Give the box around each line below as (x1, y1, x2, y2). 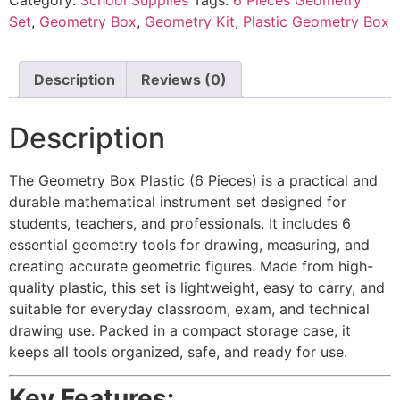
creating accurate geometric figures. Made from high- (9, 256, 373, 275)
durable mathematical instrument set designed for (9, 192, 346, 211)
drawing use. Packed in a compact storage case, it (9, 321, 351, 339)
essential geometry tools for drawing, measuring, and (9, 235, 370, 254)
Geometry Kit (145, 12, 235, 30)
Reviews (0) (141, 70, 227, 88)
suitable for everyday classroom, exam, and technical (9, 299, 370, 318)
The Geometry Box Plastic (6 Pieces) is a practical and (9, 171, 378, 189)
